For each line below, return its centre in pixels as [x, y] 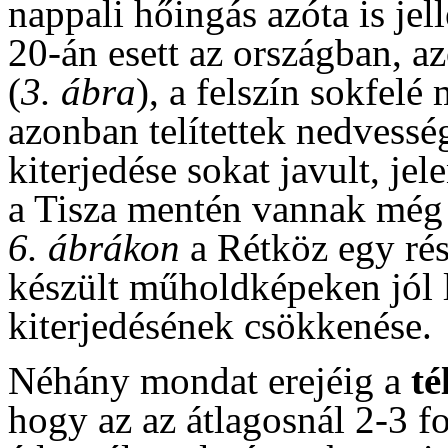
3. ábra [78, 91]
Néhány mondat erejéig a [209, 380]
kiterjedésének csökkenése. [220, 325]
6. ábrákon [94, 247]
